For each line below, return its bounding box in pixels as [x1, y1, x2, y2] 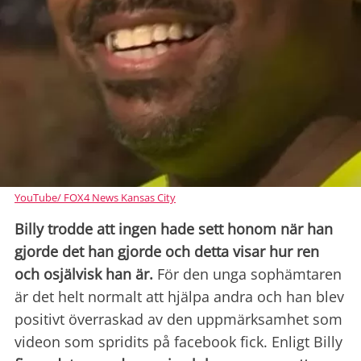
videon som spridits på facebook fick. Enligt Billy [15, 332, 342, 352]
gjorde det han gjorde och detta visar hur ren [15, 242, 319, 262]
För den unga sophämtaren [153, 264, 342, 284]
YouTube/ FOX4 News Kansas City [15, 190, 176, 205]
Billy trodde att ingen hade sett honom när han [15, 219, 333, 239]
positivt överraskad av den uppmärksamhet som [15, 309, 342, 330]
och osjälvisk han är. [15, 264, 153, 284]
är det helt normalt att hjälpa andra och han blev [15, 287, 344, 307]
